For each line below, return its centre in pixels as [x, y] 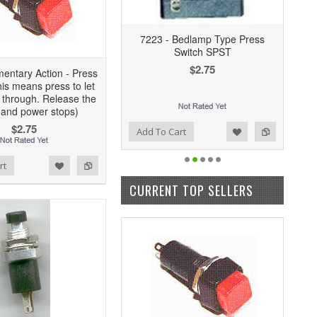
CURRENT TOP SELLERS [191, 190]
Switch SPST [202, 52]
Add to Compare [89, 130]
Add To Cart [161, 132]
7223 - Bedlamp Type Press [202, 39]
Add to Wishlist [60, 130]
